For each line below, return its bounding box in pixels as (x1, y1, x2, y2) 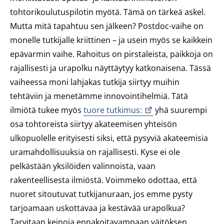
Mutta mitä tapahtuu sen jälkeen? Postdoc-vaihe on (10, 20, 203, 31)
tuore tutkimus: (83, 104, 142, 115)
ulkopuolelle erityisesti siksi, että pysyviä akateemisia (10, 132, 208, 143)
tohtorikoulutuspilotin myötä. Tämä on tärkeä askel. (10, 6, 205, 17)
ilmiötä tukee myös (10, 104, 83, 115)
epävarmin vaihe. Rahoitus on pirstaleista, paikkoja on (10, 48, 213, 59)
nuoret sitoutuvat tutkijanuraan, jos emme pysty (10, 188, 192, 199)
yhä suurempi (153, 104, 207, 115)
